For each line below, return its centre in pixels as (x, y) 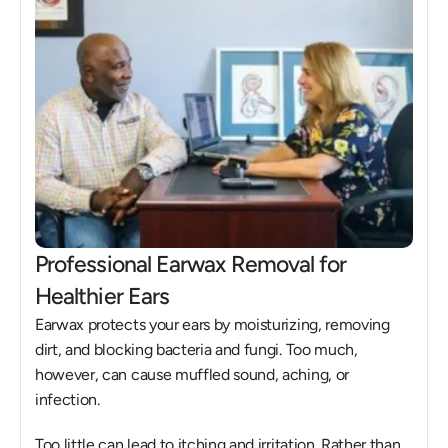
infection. (69, 399)
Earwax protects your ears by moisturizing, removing (212, 324)
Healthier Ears (102, 296)
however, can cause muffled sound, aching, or (192, 374)
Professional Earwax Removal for (191, 264)
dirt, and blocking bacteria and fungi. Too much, (196, 349)
